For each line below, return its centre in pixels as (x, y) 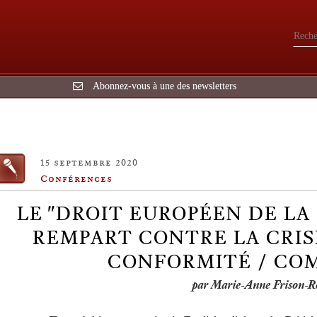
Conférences (76, 178)
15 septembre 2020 (89, 162)
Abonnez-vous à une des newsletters (164, 86)
